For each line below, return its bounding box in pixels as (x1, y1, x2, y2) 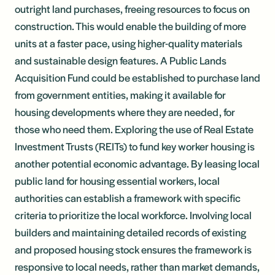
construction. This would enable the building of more (15, 18, 246, 33)
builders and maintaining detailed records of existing (15, 224, 246, 239)
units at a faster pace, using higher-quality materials (15, 35, 242, 50)
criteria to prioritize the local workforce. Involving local (15, 207, 252, 222)
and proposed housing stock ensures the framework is (15, 241, 252, 257)
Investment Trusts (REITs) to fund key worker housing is (15, 138, 255, 153)
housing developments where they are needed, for (15, 104, 235, 119)
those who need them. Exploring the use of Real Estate (15, 121, 254, 136)
